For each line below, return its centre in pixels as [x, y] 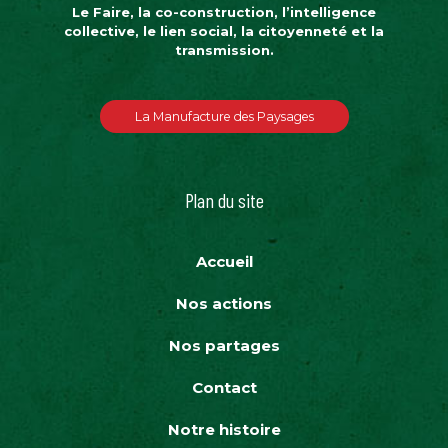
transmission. [224, 50]
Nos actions [224, 304]
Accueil [224, 262]
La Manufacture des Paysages [224, 117]
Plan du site [224, 200]
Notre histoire [224, 430]
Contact [224, 388]
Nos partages [224, 346]
